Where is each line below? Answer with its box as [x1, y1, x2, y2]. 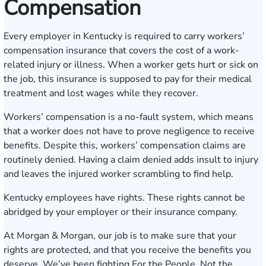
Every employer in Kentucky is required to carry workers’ [4, 30, 245, 43]
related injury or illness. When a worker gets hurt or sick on [4, 58, 258, 71]
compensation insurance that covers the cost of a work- [4, 44, 239, 57]
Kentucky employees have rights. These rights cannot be [4, 191, 245, 204]
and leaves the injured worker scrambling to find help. [4, 167, 233, 180]
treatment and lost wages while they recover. [4, 87, 198, 100]
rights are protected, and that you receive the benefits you [4, 243, 251, 256]
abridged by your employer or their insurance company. [4, 205, 240, 218]
